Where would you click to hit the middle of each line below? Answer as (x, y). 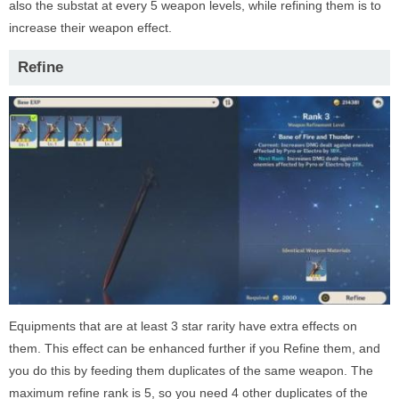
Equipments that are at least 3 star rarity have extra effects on (183, 326)
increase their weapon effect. (90, 28)
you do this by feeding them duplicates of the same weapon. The (191, 370)
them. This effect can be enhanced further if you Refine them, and (195, 348)
